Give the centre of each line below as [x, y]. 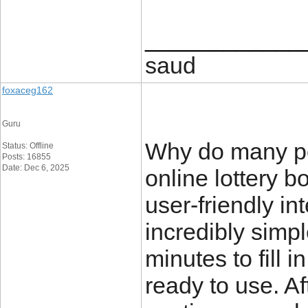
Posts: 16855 [26, 157]
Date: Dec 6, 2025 [36, 168]
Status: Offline [28, 146]
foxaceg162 [27, 90]
